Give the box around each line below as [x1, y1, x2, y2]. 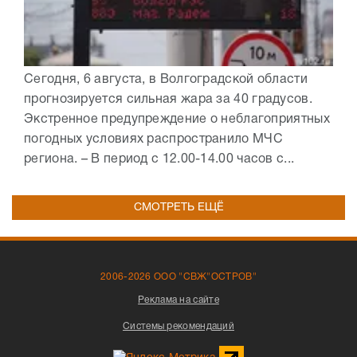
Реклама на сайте [138, 295, 219, 304]
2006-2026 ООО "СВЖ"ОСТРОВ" [100, 272, 257, 281]
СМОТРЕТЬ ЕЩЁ [133, 202, 224, 213]
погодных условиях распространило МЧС [24, 133, 283, 145]
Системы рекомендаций [123, 321, 234, 331]
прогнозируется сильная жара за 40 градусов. [24, 93, 312, 105]
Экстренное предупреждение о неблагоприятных [24, 113, 330, 125]
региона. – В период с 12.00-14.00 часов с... [24, 153, 295, 165]
